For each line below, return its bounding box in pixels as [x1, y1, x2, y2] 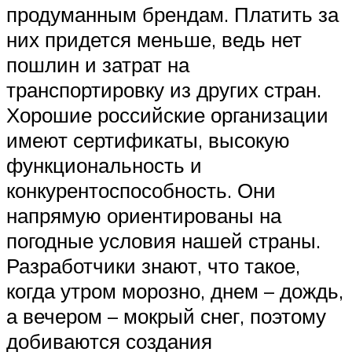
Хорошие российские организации [6, 102, 328, 128]
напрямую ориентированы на [6, 203, 281, 229]
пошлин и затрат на [6, 52, 189, 78]
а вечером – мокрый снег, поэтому [6, 303, 326, 329]
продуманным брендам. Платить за [6, 2, 339, 27]
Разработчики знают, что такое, [6, 253, 300, 279]
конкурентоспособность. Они [6, 178, 276, 203]
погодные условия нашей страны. [6, 228, 321, 254]
